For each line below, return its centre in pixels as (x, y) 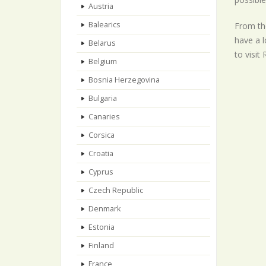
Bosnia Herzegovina (124, 80)
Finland (101, 246)
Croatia (101, 153)
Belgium (103, 61)
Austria (101, 6)
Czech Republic (116, 190)
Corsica (102, 135)
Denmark (104, 209)
